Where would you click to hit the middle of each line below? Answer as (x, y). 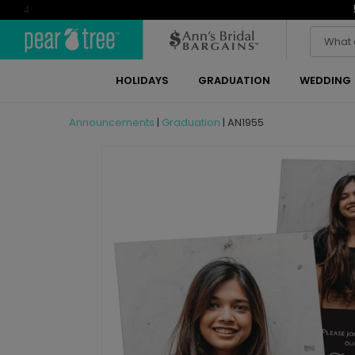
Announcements (112, 122)
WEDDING (325, 80)
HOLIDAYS (142, 80)
